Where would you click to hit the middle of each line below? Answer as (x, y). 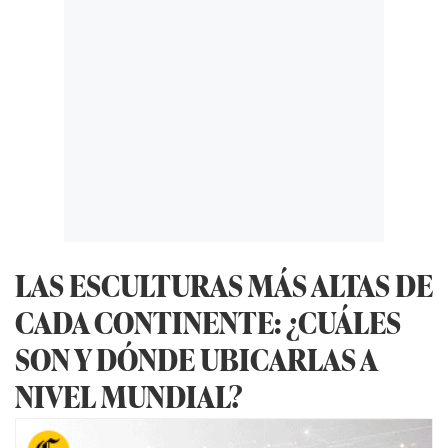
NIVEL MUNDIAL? (129, 396)
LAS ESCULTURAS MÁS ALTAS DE (224, 285)
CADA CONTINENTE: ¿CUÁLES (208, 322)
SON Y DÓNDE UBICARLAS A (196, 359)
